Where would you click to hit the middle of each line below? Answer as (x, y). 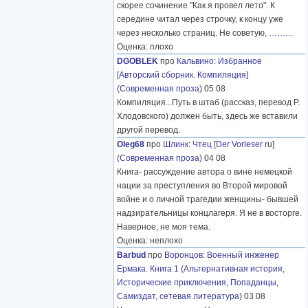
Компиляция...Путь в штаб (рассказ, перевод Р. (208, 103)
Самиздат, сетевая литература (178, 297)
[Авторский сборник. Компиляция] (183, 75)
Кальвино (195, 62)
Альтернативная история (233, 269)
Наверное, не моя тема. (164, 227)
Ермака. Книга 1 (148, 269)
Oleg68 (131, 145)
